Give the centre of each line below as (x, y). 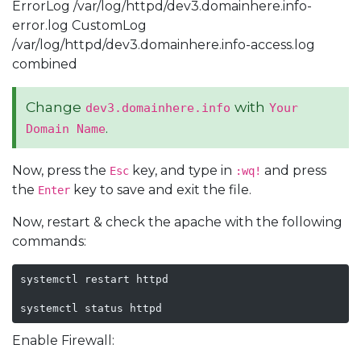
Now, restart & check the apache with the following (177, 222)
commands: (49, 241)
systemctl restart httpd (94, 279)
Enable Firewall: (63, 340)
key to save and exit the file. (161, 190)
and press (294, 170)
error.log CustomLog (79, 25)
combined (45, 64)
